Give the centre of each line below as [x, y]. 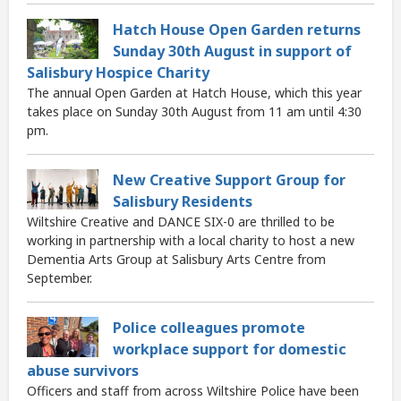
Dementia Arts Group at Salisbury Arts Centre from [176, 260]
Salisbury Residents [183, 202]
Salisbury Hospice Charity [118, 73]
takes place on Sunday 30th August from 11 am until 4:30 [194, 112]
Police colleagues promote [209, 328]
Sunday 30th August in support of [232, 51]
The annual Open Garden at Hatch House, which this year [194, 93]
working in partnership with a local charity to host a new [191, 241]
